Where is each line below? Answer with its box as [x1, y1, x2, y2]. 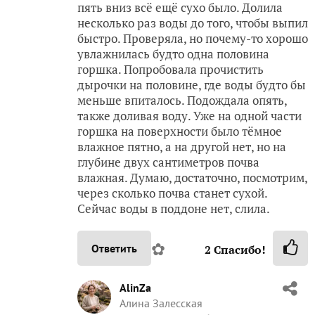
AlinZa [120, 280, 151, 295]
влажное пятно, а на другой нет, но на [77, 138, 286, 155]
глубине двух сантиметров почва [77, 153, 259, 170]
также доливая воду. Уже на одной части [77, 107, 302, 124]
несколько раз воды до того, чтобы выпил [77, 14, 308, 31]
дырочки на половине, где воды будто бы [77, 76, 306, 93]
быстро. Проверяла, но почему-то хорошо [77, 30, 308, 46]
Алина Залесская [120, 295, 202, 310]
